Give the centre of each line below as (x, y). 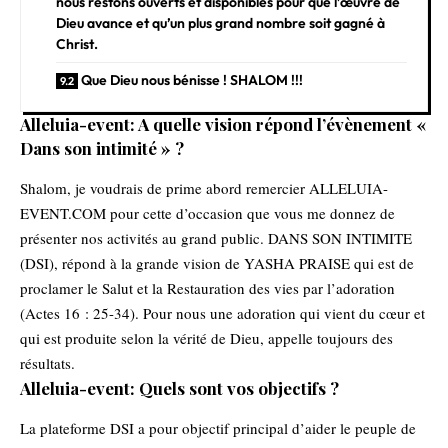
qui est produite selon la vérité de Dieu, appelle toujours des (206, 338)
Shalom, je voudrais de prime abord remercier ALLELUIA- (204, 188)
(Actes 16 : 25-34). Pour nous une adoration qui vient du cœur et (222, 313)
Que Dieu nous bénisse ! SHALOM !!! (192, 79)
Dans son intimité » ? (102, 147)
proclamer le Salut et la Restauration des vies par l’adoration (207, 288)
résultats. (47, 363)
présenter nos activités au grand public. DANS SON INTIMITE (216, 238)
